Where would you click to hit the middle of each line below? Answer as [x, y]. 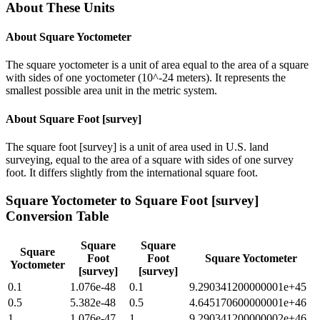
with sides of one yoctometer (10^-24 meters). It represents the [146, 78]
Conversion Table [57, 216]
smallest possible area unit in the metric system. [111, 91]
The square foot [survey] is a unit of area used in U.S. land [137, 146]
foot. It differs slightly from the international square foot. [132, 172]
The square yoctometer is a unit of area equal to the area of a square [157, 65]
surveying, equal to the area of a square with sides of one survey [150, 159]
